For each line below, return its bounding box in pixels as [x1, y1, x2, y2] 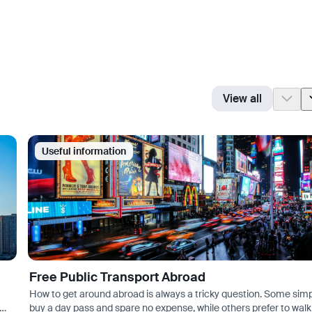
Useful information [41, 144, 126, 157]
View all [223, 91, 262, 107]
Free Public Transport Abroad [29, 268, 205, 286]
